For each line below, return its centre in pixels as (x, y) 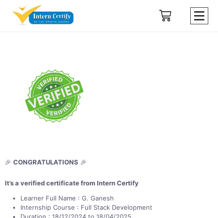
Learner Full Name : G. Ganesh (67, 198)
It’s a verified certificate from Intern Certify (72, 183)
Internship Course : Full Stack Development (86, 207)
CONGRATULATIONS (46, 162)
